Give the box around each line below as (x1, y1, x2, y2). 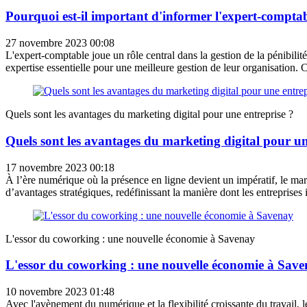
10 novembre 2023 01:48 (5, 286, 114, 297)
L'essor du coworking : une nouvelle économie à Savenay (5, 232, 255, 245)
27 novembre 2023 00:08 (5, 37, 114, 49)
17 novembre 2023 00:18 (5, 161, 114, 173)
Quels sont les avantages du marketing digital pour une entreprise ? (5, 108, 293, 121)
